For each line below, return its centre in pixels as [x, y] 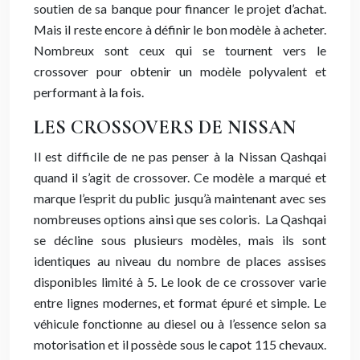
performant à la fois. [89, 92]
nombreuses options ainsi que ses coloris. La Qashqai [180, 219]
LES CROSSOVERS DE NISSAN [165, 127]
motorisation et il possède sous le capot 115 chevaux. [180, 344]
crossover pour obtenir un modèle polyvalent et [180, 71]
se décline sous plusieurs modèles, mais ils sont [180, 240]
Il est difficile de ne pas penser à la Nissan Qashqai [180, 156]
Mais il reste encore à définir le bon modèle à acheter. [180, 29]
